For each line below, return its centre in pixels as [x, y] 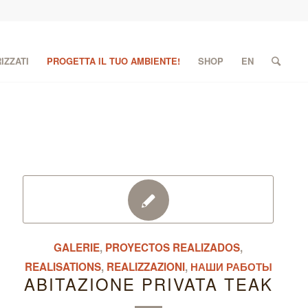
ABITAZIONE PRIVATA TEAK [148, 284]
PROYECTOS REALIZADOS [173, 247]
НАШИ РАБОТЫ [231, 267]
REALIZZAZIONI [145, 267]
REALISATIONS [63, 267]
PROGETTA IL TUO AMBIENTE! [114, 61]
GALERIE [77, 247]
